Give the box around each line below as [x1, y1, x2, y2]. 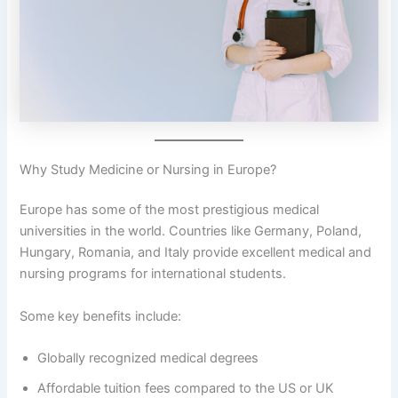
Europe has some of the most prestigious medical [20, 202, 320, 219]
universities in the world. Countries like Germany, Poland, [20, 223, 362, 240]
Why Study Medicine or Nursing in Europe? [20, 161, 277, 178]
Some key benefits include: [20, 307, 182, 324]
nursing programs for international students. [20, 266, 287, 283]
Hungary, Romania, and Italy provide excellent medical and [20, 244, 372, 261]
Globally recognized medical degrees [37, 350, 259, 367]
